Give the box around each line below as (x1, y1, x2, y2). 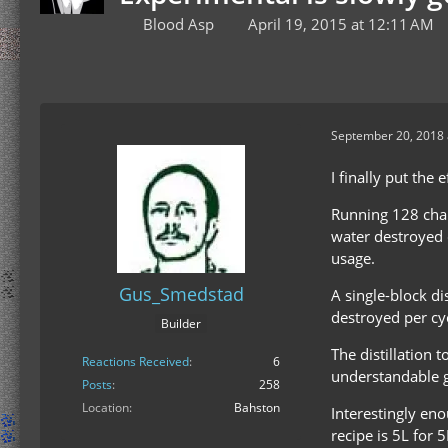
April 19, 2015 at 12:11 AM (248, 14, 434, 34)
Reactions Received (82, 353, 189, 371)
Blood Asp (143, 14, 214, 34)
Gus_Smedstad (118, 282, 244, 306)
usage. (331, 248, 375, 268)
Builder (161, 315, 201, 333)
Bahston (234, 399, 280, 417)
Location (82, 399, 129, 417)
